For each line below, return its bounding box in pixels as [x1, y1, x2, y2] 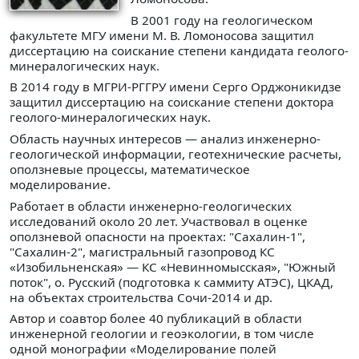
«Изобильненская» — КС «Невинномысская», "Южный [10, 258, 336, 275]
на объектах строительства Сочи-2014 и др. [10, 288, 272, 305]
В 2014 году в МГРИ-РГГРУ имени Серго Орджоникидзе [10, 79, 341, 95]
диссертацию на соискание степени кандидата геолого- [10, 42, 349, 58]
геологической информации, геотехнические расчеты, [10, 145, 341, 162]
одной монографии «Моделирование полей [10, 341, 276, 357]
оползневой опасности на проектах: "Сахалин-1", [10, 228, 305, 244]
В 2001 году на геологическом [130, 11, 313, 28]
